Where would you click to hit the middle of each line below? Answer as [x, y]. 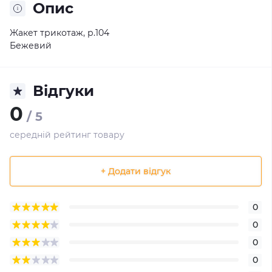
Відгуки [63, 91]
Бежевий [31, 46]
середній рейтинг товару [67, 135]
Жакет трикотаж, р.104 [59, 33]
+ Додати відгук [136, 171]
